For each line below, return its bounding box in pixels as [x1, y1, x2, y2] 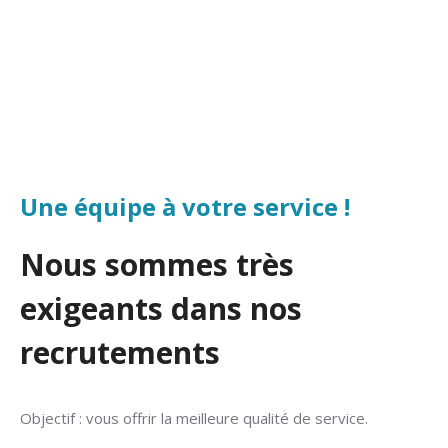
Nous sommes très [20, 244, 294, 286]
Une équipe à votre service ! [20, 190, 350, 224]
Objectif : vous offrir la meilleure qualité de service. [20, 408, 368, 429]
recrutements [20, 332, 220, 374]
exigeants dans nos [20, 288, 302, 330]
